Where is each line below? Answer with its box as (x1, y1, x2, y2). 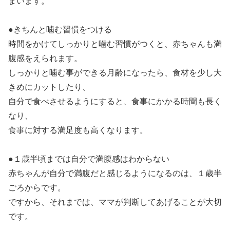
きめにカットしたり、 (8, 82, 90, 91)
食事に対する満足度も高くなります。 (8, 125, 148, 135)
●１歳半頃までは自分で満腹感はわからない (8, 154, 169, 163)
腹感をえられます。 (8, 53, 82, 63)
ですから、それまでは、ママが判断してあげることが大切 (8, 197, 222, 206)
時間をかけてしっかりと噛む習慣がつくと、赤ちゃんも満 (8, 39, 222, 48)
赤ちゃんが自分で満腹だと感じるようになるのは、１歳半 (8, 168, 222, 178)
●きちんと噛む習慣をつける (8, 25, 112, 34)
